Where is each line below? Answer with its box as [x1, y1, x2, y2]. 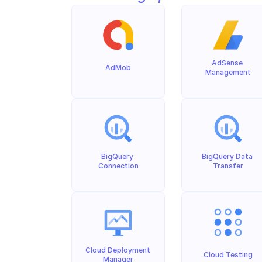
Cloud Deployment [85, 246, 150, 254]
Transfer [213, 161, 243, 170]
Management [205, 68, 251, 77]
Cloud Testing [204, 250, 253, 259]
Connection [98, 161, 139, 170]
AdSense [212, 58, 243, 67]
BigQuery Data [202, 152, 253, 161]
